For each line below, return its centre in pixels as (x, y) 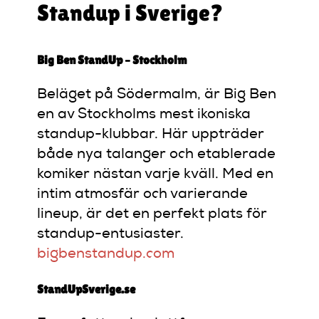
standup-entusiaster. (111, 235)
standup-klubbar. (98, 135)
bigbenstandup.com (106, 255)
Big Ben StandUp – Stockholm (112, 59)
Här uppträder (213, 135)
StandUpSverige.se (87, 289)
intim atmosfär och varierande (143, 195)
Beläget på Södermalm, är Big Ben (157, 95)
